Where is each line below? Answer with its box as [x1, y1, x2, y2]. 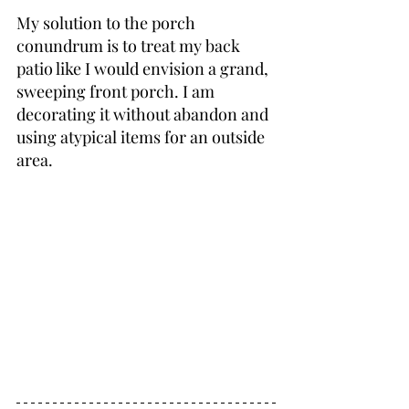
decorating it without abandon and [16, 102, 272, 125]
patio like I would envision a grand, [16, 57, 272, 79]
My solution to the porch [16, 11, 199, 34]
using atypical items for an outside [16, 125, 268, 148]
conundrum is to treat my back [16, 34, 244, 57]
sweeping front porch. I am [16, 79, 218, 102]
